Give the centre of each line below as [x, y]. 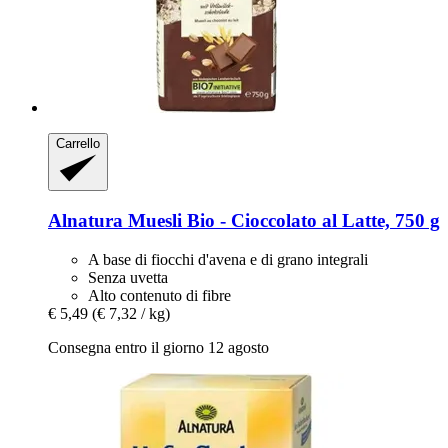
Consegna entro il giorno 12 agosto [158, 347]
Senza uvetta [128, 277]
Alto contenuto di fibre [159, 295]
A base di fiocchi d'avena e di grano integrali [228, 259]
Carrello [78, 143]
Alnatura [85, 221]
